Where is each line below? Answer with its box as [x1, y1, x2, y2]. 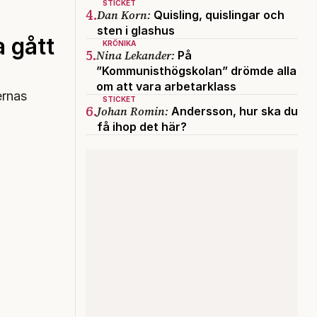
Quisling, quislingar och [151, 7, 284, 22]
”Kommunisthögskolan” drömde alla [96, 63, 296, 78]
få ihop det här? [97, 119, 187, 134]
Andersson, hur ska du [168, 103, 298, 118]
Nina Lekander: [96, 47, 175, 63]
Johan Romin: [97, 103, 168, 119]
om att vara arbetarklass [96, 79, 236, 93]
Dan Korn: [97, 6, 151, 23]
